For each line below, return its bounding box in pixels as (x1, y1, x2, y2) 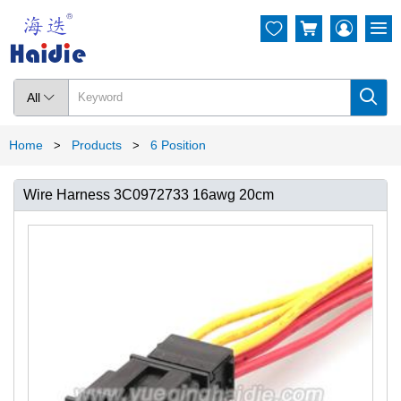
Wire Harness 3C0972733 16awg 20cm (23, 186, 274, 202)
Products (72, 137, 122, 152)
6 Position (150, 137, 206, 152)
